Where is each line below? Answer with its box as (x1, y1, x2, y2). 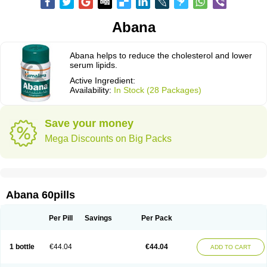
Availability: (70, 85, 114, 95)
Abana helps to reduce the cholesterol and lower (70, 51, 252, 60)
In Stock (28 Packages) (114, 85, 201, 95)
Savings (84, 214, 112, 222)
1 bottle (9, 243, 35, 251)
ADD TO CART (210, 244, 251, 250)
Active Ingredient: (70, 76, 135, 85)
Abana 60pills (6, 189, 75, 201)
